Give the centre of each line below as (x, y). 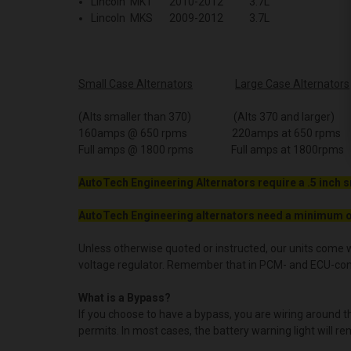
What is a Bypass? (125, 297)
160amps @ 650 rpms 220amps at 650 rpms (210, 133)
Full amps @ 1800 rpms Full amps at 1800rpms (211, 149)
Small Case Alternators (136, 83)
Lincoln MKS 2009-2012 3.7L (181, 18)
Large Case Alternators (292, 83)
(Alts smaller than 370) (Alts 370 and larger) (206, 116)
